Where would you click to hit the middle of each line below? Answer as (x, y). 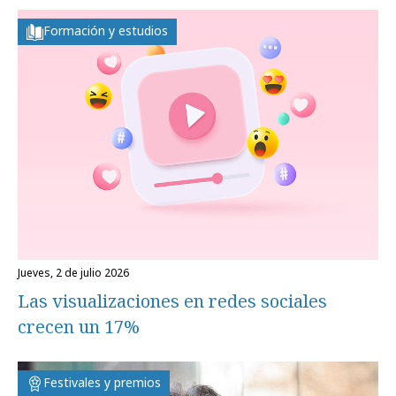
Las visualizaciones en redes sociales (172, 301)
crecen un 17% (79, 326)
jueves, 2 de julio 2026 (75, 272)
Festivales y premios (102, 382)
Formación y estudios (106, 31)
